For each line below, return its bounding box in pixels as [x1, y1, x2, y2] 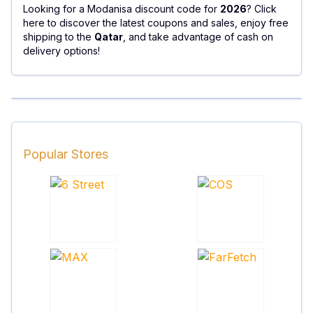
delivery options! [23, 44, 100, 57]
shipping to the [23, 30, 94, 43]
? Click [247, 2, 277, 15]
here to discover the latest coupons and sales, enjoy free [23, 16, 289, 29]
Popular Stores [23, 146, 108, 161]
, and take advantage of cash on [123, 30, 273, 43]
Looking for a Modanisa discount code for [23, 2, 220, 15]
